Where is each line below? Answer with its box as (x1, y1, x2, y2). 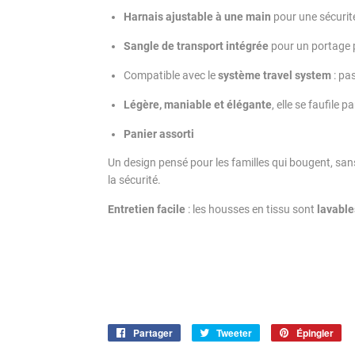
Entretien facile (108, 203, 185, 216)
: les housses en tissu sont (185, 203, 317, 216)
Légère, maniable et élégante (124, 98, 272, 112)
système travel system (218, 69, 331, 82)
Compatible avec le (124, 69, 218, 82)
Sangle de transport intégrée (124, 40, 269, 53)
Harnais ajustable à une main (124, 10, 271, 24)
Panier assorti (124, 128, 194, 141)
